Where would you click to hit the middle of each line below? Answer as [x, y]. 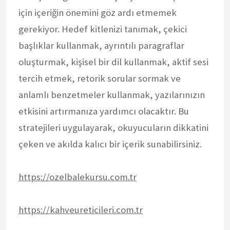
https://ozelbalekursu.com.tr [78, 177]
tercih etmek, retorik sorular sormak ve [100, 78]
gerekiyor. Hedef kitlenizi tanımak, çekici [103, 29]
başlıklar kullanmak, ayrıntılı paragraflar [101, 45]
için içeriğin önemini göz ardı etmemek [98, 12]
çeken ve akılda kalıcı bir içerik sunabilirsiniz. [110, 144]
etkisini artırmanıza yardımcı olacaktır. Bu [104, 111]
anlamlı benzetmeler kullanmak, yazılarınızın [112, 94]
